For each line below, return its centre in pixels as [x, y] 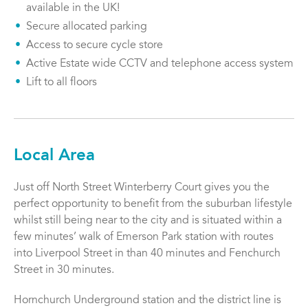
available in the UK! [73, 9]
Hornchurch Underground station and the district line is [147, 301]
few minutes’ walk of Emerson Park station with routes [144, 238]
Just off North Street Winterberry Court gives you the [142, 188]
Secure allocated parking [87, 27]
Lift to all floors [62, 83]
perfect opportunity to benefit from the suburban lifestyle [153, 205]
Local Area [54, 156]
